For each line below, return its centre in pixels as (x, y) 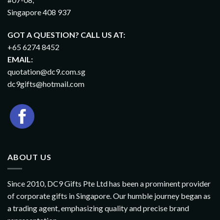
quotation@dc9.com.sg (46, 71)
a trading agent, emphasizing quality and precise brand (98, 208)
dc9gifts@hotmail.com (46, 83)
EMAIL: (20, 59)
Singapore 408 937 (39, 12)
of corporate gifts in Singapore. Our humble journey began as (109, 196)
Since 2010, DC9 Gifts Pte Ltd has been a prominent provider (109, 184)
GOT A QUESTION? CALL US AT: (66, 34)
